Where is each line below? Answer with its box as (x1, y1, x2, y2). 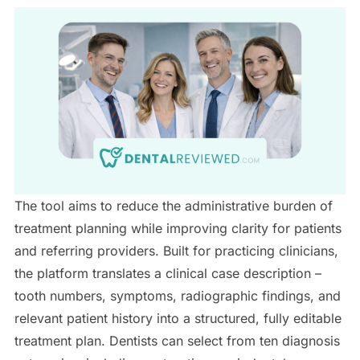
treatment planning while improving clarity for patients (14, 219, 342, 236)
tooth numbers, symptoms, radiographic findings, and (14, 287, 341, 304)
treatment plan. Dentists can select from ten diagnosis (14, 332, 340, 349)
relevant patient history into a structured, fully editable (14, 309, 342, 326)
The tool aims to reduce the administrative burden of (14, 197, 333, 214)
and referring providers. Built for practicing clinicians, (14, 242, 338, 259)
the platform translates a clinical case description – (14, 264, 321, 281)
